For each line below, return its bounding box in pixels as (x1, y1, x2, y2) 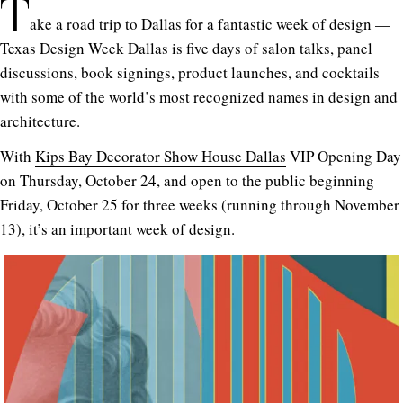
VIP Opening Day (286, 145, 401, 166)
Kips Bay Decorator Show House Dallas (35, 145, 286, 166)
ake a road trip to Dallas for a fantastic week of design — (30, 13, 390, 34)
